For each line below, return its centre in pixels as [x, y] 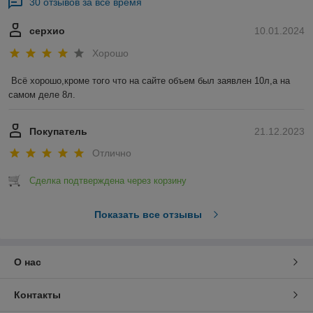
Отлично [112, 153]
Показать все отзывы [148, 215]
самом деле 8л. [42, 94]
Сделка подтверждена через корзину [108, 181]
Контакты [37, 295]
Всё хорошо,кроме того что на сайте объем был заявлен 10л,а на [151, 80]
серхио [47, 31]
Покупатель [58, 131]
